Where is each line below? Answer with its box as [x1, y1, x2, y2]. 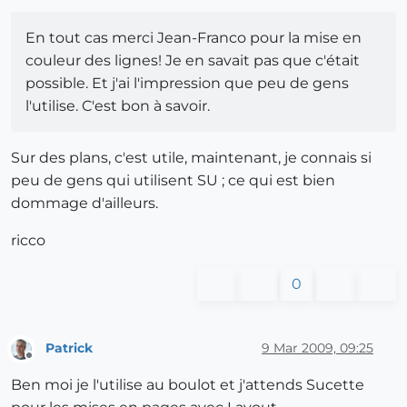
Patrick [45, 340, 93, 357]
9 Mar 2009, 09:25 [262, 340, 373, 357]
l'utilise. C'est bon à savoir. [25, 96, 210, 114]
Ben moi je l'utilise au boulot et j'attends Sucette [11, 376, 364, 394]
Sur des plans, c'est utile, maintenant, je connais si [11, 148, 372, 166]
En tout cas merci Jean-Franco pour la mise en [25, 28, 362, 46]
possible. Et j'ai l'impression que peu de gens [25, 74, 349, 92]
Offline [28, 356, 64, 371]
